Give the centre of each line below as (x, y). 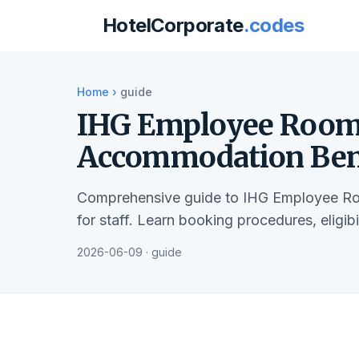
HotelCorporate (173, 25)
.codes (274, 25)
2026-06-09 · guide (129, 252)
